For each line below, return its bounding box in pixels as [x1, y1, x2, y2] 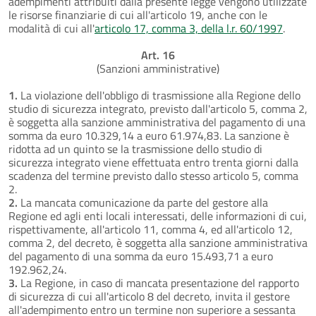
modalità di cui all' [8, 19, 95, 37]
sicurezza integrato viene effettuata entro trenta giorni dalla [8, 153, 298, 171]
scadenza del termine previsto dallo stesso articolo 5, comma [8, 166, 298, 184]
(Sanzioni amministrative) [97, 59, 219, 77]
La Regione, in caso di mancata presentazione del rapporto [18, 274, 299, 291]
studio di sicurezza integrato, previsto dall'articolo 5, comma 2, [8, 99, 308, 117]
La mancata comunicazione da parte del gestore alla [18, 193, 268, 211]
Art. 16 [141, 46, 175, 63]
